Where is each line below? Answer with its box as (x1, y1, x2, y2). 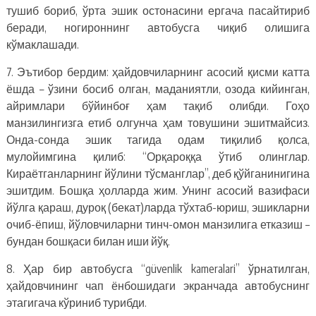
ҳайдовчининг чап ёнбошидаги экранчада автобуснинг (6, 278, 310, 293)
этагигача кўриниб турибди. (6, 295, 147, 310)
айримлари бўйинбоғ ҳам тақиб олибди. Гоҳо (6, 98, 310, 113)
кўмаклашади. (6, 37, 79, 51)
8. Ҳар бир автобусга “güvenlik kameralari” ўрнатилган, (6, 261, 310, 276)
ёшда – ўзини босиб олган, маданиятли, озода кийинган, (6, 81, 310, 96)
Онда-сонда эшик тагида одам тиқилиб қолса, (6, 132, 310, 147)
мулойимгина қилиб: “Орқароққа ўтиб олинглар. (6, 149, 310, 164)
